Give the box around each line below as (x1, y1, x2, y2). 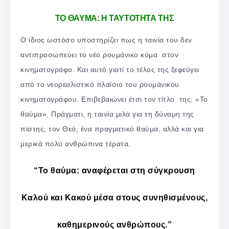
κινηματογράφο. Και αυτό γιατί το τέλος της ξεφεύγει (20, 65, 199, 74)
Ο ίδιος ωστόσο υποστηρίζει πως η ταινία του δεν (20, 36, 192, 44)
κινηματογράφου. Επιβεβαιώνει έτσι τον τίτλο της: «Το (20, 95, 208, 104)
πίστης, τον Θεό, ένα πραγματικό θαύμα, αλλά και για (20, 125, 204, 133)
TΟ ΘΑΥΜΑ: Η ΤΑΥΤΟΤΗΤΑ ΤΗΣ (55, 14, 174, 23)
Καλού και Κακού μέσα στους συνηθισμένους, (21, 193, 208, 202)
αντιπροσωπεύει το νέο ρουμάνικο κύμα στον (20, 51, 178, 59)
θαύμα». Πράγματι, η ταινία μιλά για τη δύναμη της (20, 110, 194, 119)
